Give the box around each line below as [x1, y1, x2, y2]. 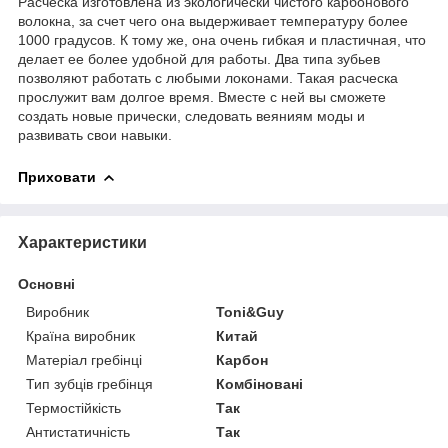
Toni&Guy [216, 303, 285, 320]
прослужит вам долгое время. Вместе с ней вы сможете [18, 88, 386, 105]
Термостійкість [26, 399, 121, 416]
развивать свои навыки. [18, 126, 172, 143]
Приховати [18, 168, 96, 185]
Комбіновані [216, 375, 304, 392]
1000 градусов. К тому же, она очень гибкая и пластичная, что [18, 31, 426, 48]
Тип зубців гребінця [26, 375, 153, 392]
